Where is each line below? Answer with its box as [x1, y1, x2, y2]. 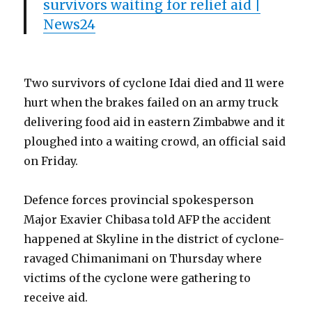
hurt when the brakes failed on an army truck [24, 95, 279, 109]
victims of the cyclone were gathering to [24, 271, 251, 285]
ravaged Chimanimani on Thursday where [24, 251, 263, 265]
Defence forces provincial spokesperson [24, 193, 254, 207]
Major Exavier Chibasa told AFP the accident [24, 212, 272, 226]
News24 [43, 16, 96, 33]
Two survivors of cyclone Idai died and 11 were [24, 76, 285, 90]
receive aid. [24, 290, 88, 304]
